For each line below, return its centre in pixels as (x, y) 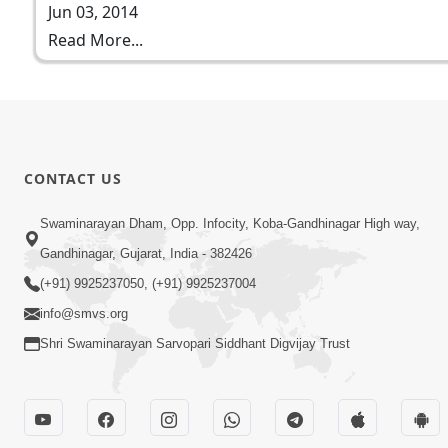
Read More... (95, 40)
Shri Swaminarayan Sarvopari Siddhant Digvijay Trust (195, 344)
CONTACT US (73, 178)
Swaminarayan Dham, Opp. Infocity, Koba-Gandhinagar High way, (230, 224)
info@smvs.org (84, 314)
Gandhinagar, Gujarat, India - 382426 (146, 254)
